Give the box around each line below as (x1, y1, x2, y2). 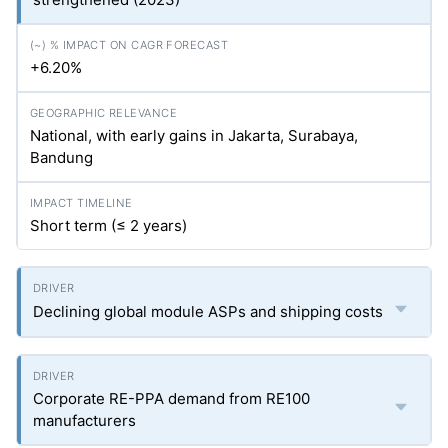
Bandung (30, 148, 93, 167)
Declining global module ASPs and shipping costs (33, 302, 383, 321)
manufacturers (33, 411, 136, 430)
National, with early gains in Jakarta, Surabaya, (30, 126, 358, 145)
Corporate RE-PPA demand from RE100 (33, 389, 310, 408)
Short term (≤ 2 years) (30, 216, 187, 235)
